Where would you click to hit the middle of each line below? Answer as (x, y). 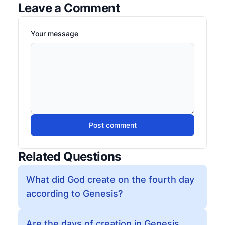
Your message (54, 33)
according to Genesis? (74, 194)
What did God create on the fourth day (110, 180)
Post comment (113, 125)
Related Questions (70, 156)
